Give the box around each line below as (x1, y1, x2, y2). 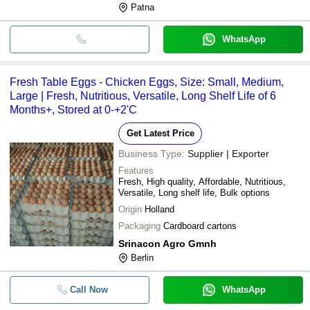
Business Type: (118, 147, 185, 159)
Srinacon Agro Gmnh (118, 237, 217, 249)
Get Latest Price (126, 127, 194, 138)
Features (118, 165, 154, 176)
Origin (118, 203, 142, 215)
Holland (145, 203, 174, 215)
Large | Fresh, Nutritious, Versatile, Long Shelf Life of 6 (10, 89, 276, 102)
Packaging (118, 220, 161, 231)
